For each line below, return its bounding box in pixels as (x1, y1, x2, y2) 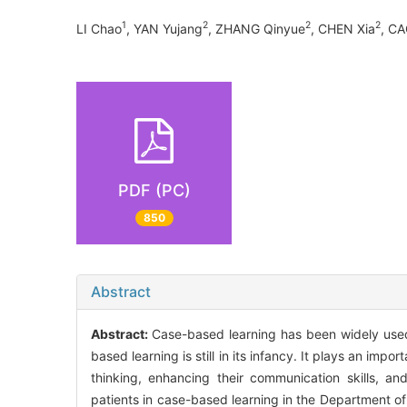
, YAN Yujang (126, 20, 203, 36)
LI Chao (76, 20, 122, 36)
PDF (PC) (117, 180, 191, 200)
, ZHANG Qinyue (208, 20, 305, 36)
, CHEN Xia (311, 20, 375, 36)
